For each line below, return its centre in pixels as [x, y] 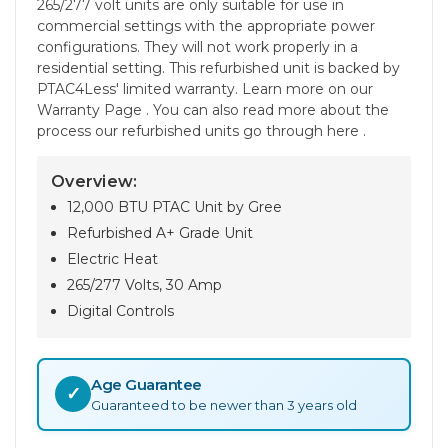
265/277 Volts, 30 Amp [145, 284]
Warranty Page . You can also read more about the [213, 109]
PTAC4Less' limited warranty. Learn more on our [205, 88]
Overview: [94, 181]
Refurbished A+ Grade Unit [160, 232]
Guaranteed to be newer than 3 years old [224, 404]
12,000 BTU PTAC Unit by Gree [175, 206]
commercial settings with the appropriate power [206, 25]
